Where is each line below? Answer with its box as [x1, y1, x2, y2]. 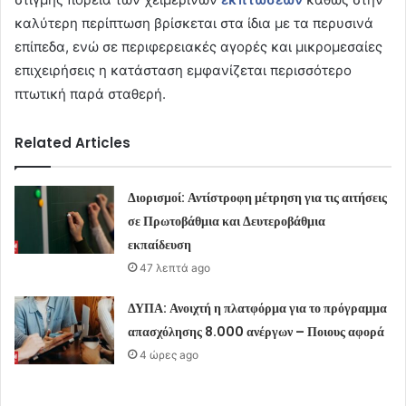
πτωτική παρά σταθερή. [14, 85, 166, 103]
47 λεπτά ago [140, 261, 211, 275]
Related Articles [14, 133, 130, 153]
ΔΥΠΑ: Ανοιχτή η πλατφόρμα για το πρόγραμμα [128, 299, 388, 318]
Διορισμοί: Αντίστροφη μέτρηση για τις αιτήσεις [128, 188, 388, 208]
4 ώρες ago [140, 348, 199, 362]
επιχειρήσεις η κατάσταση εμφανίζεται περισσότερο [14, 62, 352, 80]
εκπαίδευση [128, 236, 192, 255]
